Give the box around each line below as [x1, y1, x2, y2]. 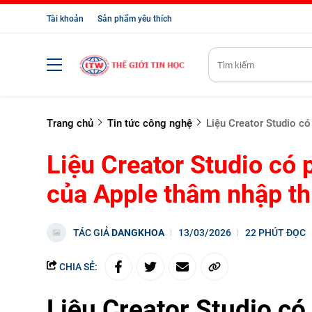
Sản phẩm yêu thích [97, 14, 172, 24]
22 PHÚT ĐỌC [245, 227, 306, 238]
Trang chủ [47, 117, 93, 130]
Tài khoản [47, 14, 84, 24]
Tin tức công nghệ [107, 117, 192, 130]
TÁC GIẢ [73, 227, 111, 238]
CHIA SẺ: [57, 261, 97, 272]
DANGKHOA [111, 227, 164, 238]
